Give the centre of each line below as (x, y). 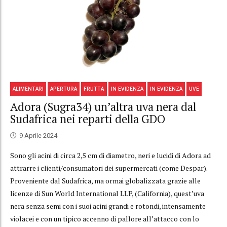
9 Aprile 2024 (38, 135)
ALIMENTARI (28, 89)
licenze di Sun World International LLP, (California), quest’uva (107, 193)
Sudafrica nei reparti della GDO (88, 119)
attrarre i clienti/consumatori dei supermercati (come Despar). (109, 168)
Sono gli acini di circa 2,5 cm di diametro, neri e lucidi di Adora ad (110, 155)
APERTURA (64, 89)
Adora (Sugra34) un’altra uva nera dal (103, 107)
